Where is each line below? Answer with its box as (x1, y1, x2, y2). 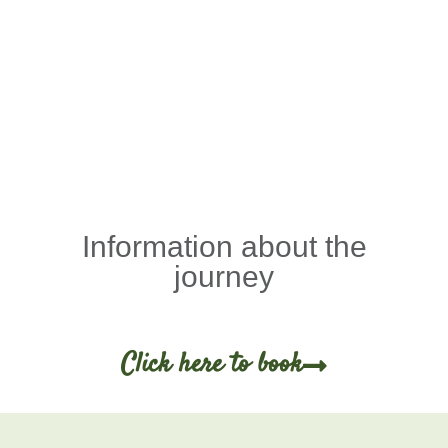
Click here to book (121, 345, 303, 384)
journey (174, 259, 274, 293)
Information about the (81, 229, 367, 263)
